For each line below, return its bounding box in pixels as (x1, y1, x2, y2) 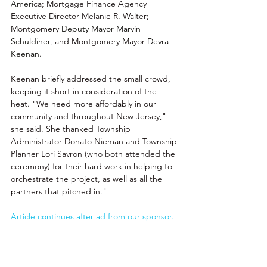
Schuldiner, (11, 36, 55, 47)
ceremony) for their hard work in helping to (11, 161, 175, 172)
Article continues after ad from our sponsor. (11, 211, 174, 222)
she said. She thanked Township (11, 123, 133, 135)
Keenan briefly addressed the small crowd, (11, 73, 173, 85)
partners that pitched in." (11, 186, 107, 197)
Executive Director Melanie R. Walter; (11, 11, 151, 22)
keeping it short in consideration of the (11, 86, 159, 97)
